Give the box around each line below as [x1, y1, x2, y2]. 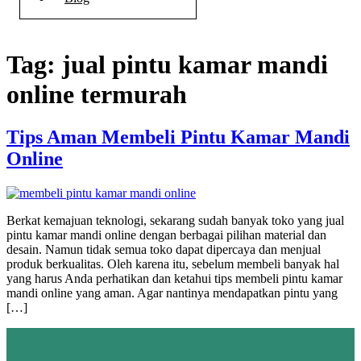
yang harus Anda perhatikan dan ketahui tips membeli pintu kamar [6, 272, 342, 286]
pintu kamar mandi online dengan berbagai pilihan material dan [6, 228, 326, 243]
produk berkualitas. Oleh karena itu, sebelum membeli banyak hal [6, 257, 339, 272]
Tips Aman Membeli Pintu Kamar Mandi [6, 127, 350, 148]
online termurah [6, 79, 187, 109]
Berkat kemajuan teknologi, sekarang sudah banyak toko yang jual [6, 214, 344, 228]
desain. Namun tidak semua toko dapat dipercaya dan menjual [6, 243, 321, 257]
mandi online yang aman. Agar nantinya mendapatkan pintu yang [6, 286, 338, 301]
